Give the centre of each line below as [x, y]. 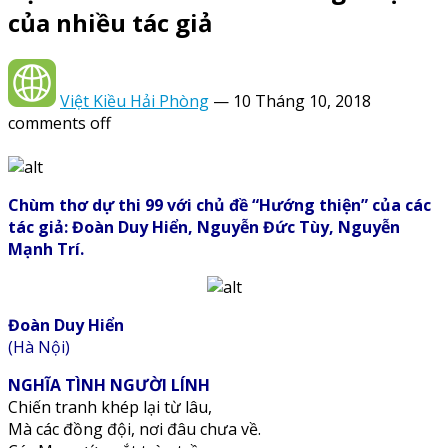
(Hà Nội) [39, 347]
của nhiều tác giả [110, 23]
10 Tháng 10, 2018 [302, 101]
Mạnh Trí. [46, 249]
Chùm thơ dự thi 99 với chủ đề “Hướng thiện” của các [219, 205]
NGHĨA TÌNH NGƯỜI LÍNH [109, 385]
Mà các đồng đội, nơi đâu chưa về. [134, 429]
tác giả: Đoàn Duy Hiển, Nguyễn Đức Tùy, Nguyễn [204, 227]
